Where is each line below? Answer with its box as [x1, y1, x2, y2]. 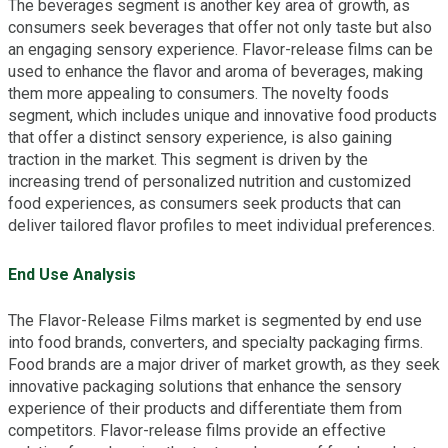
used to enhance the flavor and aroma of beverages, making [8, 62, 423, 81]
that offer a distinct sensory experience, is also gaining [8, 128, 392, 147]
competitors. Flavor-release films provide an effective [8, 421, 386, 441]
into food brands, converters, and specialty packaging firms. [8, 333, 423, 353]
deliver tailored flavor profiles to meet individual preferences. [8, 216, 435, 235]
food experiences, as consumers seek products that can [8, 194, 401, 213]
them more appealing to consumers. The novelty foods [8, 84, 389, 103]
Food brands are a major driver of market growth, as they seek [8, 355, 440, 375]
